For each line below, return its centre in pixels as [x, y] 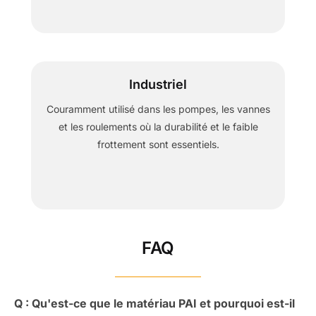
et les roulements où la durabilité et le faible [158, 127]
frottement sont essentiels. [158, 145]
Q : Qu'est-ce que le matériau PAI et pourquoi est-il [154, 303]
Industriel [158, 85]
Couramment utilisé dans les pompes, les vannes [158, 109]
